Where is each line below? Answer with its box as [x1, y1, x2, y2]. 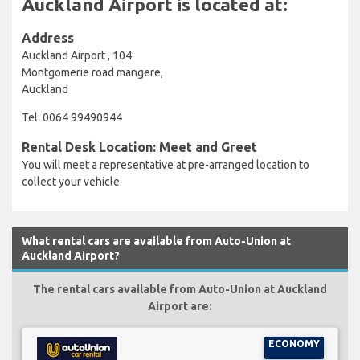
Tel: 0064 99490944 [22, 110, 122, 124]
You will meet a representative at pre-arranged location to [22, 157, 309, 171]
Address [22, 30, 74, 45]
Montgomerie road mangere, [22, 65, 163, 79]
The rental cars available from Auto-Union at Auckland [33, 282, 327, 296]
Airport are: [148, 299, 212, 313]
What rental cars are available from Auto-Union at [22, 234, 291, 247]
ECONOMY [268, 337, 320, 349]
